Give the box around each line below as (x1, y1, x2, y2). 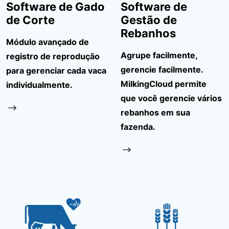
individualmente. (6, 79, 73, 90)
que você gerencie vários (121, 93, 222, 103)
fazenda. (121, 121, 155, 132)
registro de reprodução (6, 51, 100, 61)
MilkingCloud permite (121, 78, 207, 89)
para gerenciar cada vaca (6, 65, 106, 76)
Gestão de (121, 13, 177, 27)
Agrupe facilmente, (121, 50, 197, 60)
